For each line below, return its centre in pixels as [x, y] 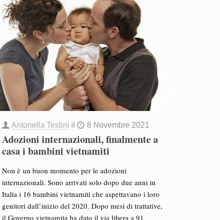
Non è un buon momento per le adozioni [64, 170]
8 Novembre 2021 [118, 125]
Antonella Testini [40, 125]
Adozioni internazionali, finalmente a [80, 139]
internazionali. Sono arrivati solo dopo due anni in [79, 182]
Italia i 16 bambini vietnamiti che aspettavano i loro [81, 194]
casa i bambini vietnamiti [55, 151]
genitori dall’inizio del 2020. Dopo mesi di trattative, [82, 206]
